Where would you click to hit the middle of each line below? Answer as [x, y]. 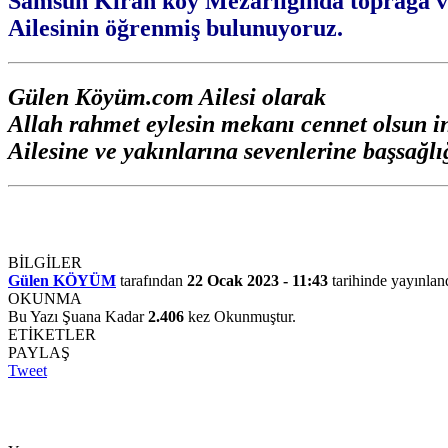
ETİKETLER [52, 334]
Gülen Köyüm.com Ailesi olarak [167, 96]
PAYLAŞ [39, 352]
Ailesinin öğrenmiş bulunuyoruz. [175, 27]
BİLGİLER [45, 262]
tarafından [151, 280]
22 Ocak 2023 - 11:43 [257, 280]
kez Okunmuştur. [240, 316]
